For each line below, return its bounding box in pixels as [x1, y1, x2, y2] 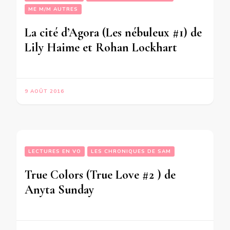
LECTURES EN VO [28, 147, 81, 155]
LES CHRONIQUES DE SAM [91, 147, 171, 155]
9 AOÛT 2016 [25, 87, 64, 95]
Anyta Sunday [25, 182, 94, 197]
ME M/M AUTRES [28, 5, 78, 13]
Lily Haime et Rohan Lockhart [25, 40, 177, 55]
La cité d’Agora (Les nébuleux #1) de [25, 25, 202, 40]
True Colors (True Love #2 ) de [25, 167, 176, 182]
